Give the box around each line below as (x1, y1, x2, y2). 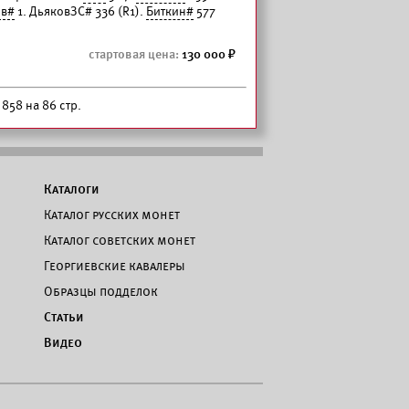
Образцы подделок (44, 284, 158, 299)
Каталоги (44, 182, 100, 196)
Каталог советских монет (44, 233, 195, 247)
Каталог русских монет (44, 207, 180, 222)
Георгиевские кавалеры (44, 258, 185, 273)
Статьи (44, 309, 84, 324)
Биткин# (146, 4, 194, 19)
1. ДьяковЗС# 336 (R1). (15, 4, 146, 19)
